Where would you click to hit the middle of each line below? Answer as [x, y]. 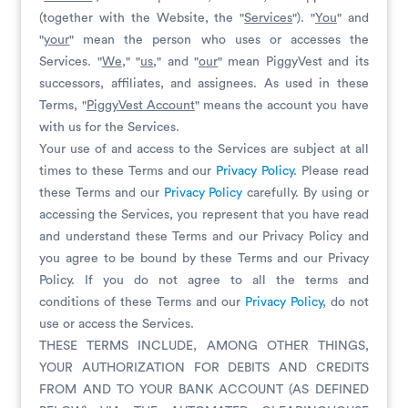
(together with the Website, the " [142, 18]
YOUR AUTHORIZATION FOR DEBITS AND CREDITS [204, 368]
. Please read [331, 171]
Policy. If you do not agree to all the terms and [204, 280]
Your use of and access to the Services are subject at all [204, 149]
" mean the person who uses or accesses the [219, 40]
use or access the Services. [117, 324]
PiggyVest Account [140, 106]
